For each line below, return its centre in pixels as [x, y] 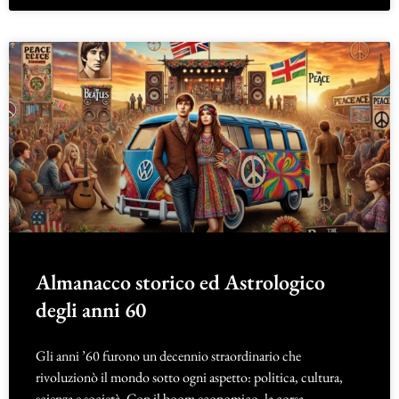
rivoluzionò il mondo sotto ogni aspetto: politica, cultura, [189, 377]
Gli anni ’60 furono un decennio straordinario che [168, 355]
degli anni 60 [91, 309]
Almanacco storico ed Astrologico [180, 281]
